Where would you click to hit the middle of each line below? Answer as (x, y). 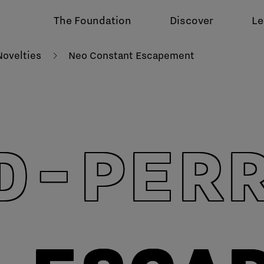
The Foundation (93, 20)
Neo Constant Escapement (131, 55)
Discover (192, 20)
